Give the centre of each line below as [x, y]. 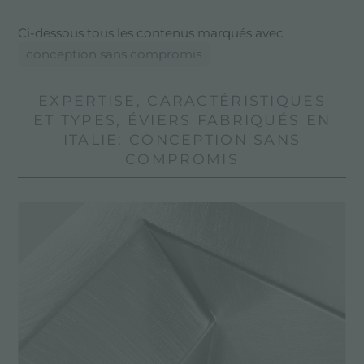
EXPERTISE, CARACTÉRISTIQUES [182, 100]
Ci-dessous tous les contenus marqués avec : [154, 32]
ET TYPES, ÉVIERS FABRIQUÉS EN [182, 119]
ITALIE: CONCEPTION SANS [182, 139]
